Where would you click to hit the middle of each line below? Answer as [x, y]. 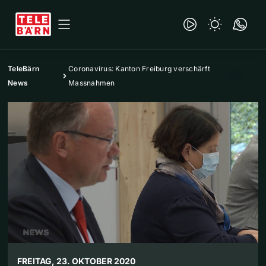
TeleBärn [23, 69]
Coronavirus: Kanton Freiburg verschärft [139, 69]
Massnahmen [92, 83]
